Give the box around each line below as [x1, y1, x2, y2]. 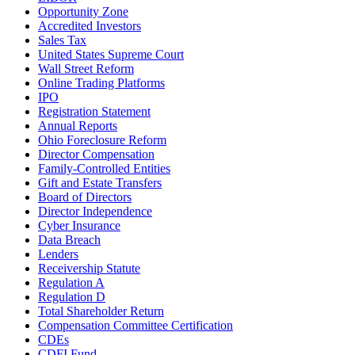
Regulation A [38, 275, 105, 289]
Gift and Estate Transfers [38, 175, 162, 189]
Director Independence [38, 204, 152, 218]
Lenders [38, 246, 78, 261]
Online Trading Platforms [38, 75, 165, 90]
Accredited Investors [38, 18, 141, 32]
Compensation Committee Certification [38, 318, 233, 332]
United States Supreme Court [38, 47, 184, 61]
